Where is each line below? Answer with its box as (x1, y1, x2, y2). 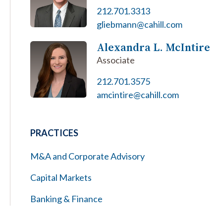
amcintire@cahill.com (96, 89, 179, 100)
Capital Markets (30, 172, 92, 183)
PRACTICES (30, 127, 78, 138)
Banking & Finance (30, 193, 103, 204)
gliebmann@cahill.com (96, 19, 182, 30)
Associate (96, 55, 135, 65)
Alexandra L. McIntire (96, 40, 210, 55)
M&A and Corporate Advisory (30, 151, 145, 162)
